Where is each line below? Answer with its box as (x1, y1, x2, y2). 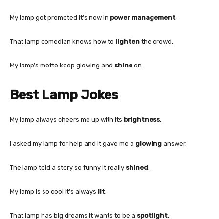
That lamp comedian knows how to (10, 37, 115, 45)
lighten (115, 37, 140, 45)
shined (126, 163, 148, 171)
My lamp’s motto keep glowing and (10, 61, 114, 69)
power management (110, 13, 175, 21)
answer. (162, 139, 187, 147)
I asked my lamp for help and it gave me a (10, 139, 135, 147)
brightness (124, 115, 160, 123)
